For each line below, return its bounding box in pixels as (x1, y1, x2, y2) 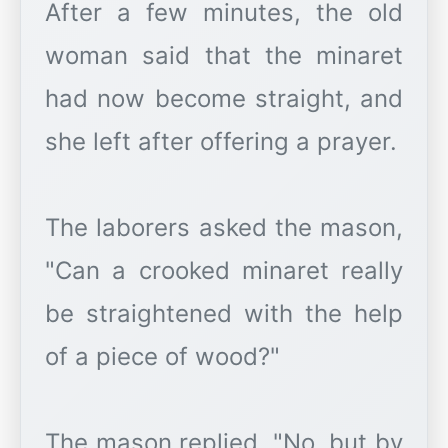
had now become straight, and (45, 84, 403, 113)
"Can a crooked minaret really (45, 256, 403, 285)
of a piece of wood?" (45, 342, 280, 371)
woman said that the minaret (45, 41, 403, 70)
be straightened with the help (45, 299, 403, 328)
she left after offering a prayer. (45, 127, 397, 156)
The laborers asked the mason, (45, 213, 403, 242)
